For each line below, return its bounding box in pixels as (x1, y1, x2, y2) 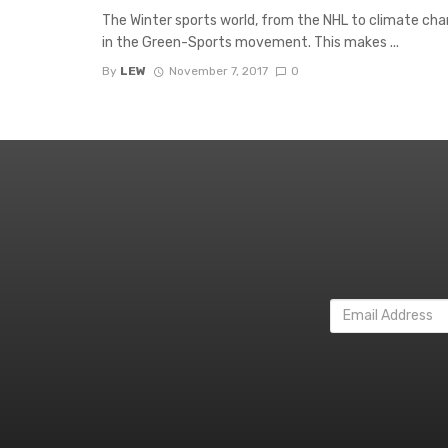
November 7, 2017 (168, 64, 268, 79)
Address (329, 319, 389, 337)
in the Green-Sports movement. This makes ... (102, 34, 399, 52)
